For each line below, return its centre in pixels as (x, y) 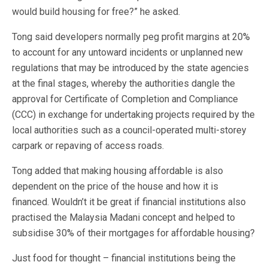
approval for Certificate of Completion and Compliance (125, 99)
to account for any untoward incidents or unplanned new (127, 53)
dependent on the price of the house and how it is (115, 187)
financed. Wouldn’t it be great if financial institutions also (129, 202)
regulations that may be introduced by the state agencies (130, 68)
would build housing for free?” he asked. (96, 12)
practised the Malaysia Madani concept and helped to (124, 218)
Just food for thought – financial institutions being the (124, 258)
